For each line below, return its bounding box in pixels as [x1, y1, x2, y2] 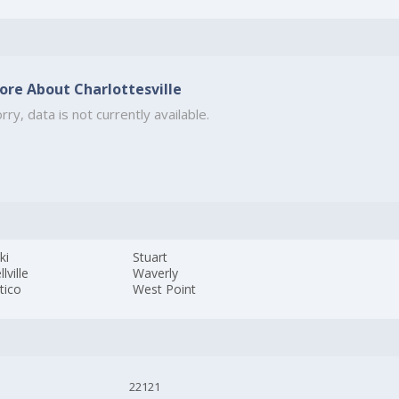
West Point [133, 281, 197, 298]
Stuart [133, 248, 168, 266]
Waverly [133, 265, 179, 282]
